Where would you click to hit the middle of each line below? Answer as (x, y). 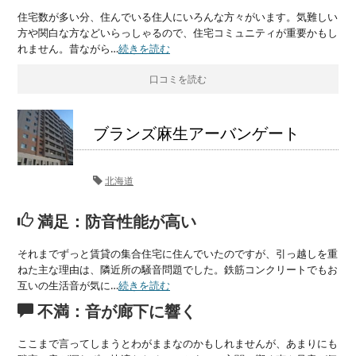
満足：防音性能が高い (115, 221)
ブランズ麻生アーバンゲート (196, 133)
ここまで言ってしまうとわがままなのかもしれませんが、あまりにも (178, 343)
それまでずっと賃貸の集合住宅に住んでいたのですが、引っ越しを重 (178, 253)
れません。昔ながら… (68, 48)
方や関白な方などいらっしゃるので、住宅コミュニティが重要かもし (178, 33)
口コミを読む (178, 79)
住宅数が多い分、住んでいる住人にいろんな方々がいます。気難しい (178, 17)
